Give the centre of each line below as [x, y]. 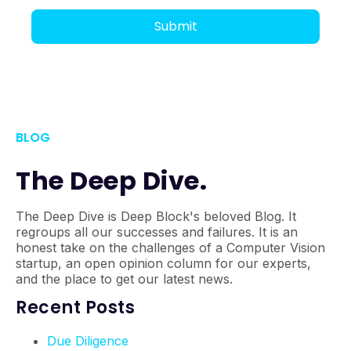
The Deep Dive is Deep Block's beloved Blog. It [156, 217]
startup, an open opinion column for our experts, [163, 264]
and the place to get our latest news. [124, 279]
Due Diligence [88, 341]
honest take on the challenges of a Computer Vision [170, 248]
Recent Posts [75, 308]
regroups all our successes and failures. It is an [157, 232]
